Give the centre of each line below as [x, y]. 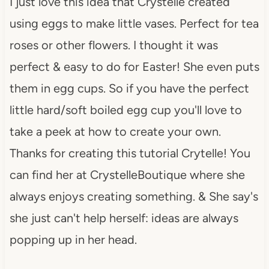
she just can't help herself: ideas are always [124, 218]
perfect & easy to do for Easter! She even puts [134, 66]
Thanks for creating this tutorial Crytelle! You [130, 153]
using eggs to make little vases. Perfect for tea [134, 23]
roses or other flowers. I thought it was [113, 45]
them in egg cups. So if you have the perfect [129, 88]
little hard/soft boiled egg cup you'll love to [125, 110]
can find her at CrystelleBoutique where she [127, 174]
